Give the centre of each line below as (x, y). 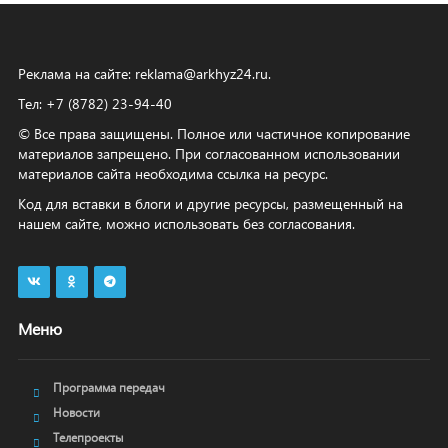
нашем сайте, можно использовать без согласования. (186, 223)
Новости (76, 412)
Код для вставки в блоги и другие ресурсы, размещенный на (210, 203)
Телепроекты (88, 437)
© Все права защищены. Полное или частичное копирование (213, 133)
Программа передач (108, 387)
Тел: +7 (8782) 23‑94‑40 (94, 103)
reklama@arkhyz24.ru (201, 73)
